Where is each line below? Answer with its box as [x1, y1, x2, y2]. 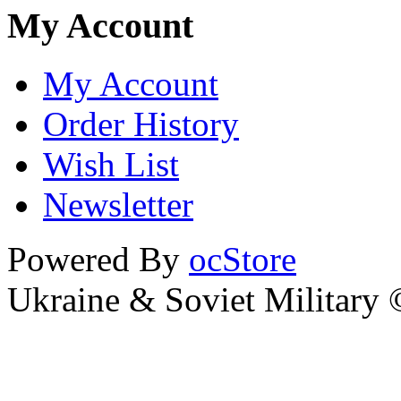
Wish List [43, 144, 179, 183]
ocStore [189, 239, 296, 278]
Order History [43, 104, 239, 143]
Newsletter [43, 184, 193, 224]
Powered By [7, 239, 189, 278]
